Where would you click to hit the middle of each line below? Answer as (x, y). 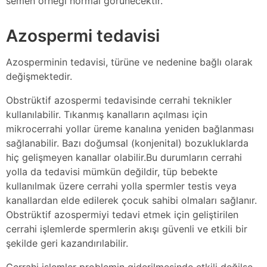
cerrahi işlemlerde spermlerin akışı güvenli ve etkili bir (127, 229)
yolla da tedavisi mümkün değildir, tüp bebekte (112, 171)
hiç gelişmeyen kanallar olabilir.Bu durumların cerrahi (124, 157)
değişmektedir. (39, 76)
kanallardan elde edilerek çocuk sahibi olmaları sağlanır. (131, 200)
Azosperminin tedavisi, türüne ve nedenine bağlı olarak (129, 62)
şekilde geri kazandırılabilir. (67, 243)
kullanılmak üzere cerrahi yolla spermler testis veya (121, 186)
